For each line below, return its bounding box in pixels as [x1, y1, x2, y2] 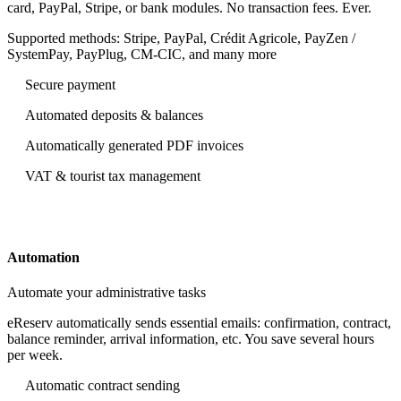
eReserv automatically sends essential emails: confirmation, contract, [7, 315, 391, 331]
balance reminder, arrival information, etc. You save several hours [7, 331, 374, 347]
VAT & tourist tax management [25, 167, 200, 183]
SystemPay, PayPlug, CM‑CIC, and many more [7, 46, 277, 62]
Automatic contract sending [25, 378, 180, 394]
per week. [7, 347, 63, 363]
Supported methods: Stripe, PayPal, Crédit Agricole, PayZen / [7, 30, 355, 46]
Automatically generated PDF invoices [25, 137, 243, 153]
